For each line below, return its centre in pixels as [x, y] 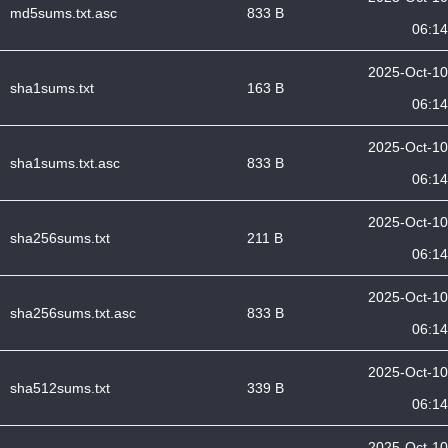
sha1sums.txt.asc [65, 163]
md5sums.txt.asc [63, 13]
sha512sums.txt [60, 388]
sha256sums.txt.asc [73, 313]
